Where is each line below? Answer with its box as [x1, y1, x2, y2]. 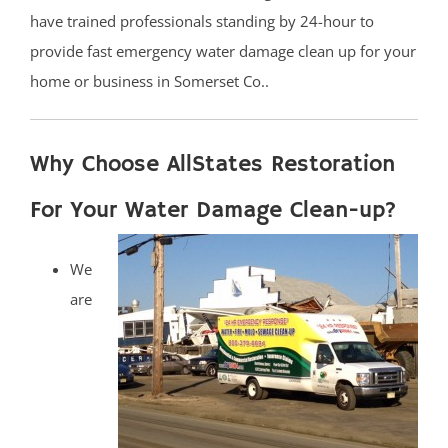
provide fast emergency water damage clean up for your [30, 41, 416, 62]
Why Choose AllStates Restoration [30, 150, 395, 180]
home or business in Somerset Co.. [30, 71, 269, 92]
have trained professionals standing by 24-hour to [30, 11, 374, 32]
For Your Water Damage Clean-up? [30, 196, 397, 226]
